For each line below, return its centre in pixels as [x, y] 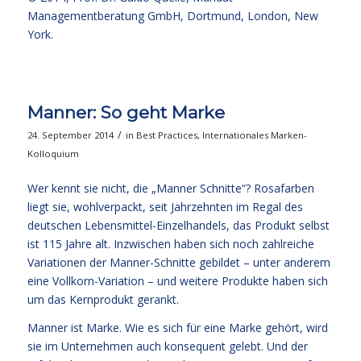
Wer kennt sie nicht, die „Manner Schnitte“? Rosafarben [170, 189]
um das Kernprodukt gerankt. [103, 300]
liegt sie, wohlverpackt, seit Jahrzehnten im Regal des [165, 207]
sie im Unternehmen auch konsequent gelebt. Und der [167, 346]
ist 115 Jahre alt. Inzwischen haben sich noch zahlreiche [170, 244]
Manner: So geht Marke [126, 113]
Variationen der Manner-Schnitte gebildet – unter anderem [178, 263]
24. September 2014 [70, 135]
